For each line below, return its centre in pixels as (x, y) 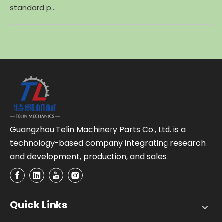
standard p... (33, 7)
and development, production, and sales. (89, 156)
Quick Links (39, 204)
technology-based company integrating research (108, 143)
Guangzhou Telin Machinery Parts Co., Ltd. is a (98, 129)
